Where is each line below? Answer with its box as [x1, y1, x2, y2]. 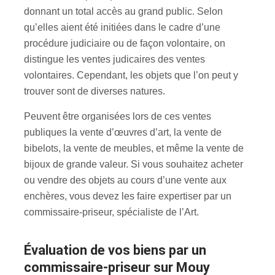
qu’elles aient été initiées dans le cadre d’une [24, 21, 220, 33]
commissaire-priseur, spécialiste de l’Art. [24, 206, 199, 217]
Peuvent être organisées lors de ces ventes [24, 110, 211, 122]
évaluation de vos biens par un [24, 242, 31, 258]
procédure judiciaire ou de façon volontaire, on [24, 37, 225, 48]
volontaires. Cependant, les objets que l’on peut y [24, 69, 238, 80]
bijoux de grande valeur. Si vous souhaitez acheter [24, 158, 243, 169]
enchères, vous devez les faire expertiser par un [24, 190, 231, 201]
